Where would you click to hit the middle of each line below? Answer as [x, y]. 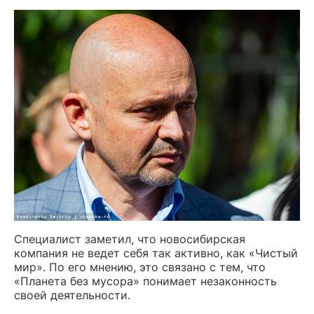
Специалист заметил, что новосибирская [130, 239]
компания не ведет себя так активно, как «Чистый [156, 253]
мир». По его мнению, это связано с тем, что [140, 267]
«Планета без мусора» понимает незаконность [145, 281]
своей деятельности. [72, 295]
